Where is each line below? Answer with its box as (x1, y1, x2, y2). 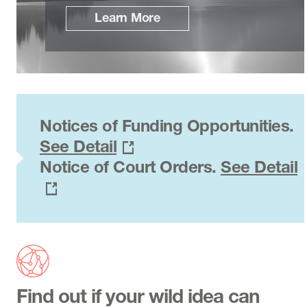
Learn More (95, 12, 160, 25)
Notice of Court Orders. (40, 160, 221, 177)
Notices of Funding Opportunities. (40, 119, 294, 136)
